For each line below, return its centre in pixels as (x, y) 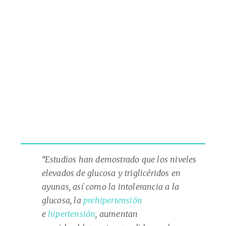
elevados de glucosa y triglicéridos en (111, 173)
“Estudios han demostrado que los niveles (119, 160)
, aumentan (117, 214)
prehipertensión (112, 201)
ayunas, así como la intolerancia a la (110, 187)
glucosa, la (62, 201)
